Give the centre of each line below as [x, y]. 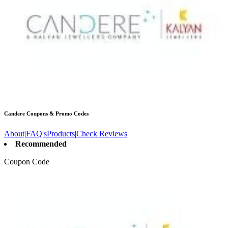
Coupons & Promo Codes [57, 114]
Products [61, 134]
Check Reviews [102, 134]
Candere [15, 114]
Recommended [41, 144]
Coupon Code [27, 162]
